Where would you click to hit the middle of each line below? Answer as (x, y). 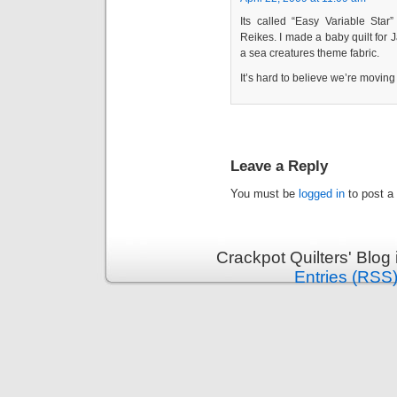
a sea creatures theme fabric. (310, 54)
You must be (265, 194)
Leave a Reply (279, 166)
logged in (322, 194)
